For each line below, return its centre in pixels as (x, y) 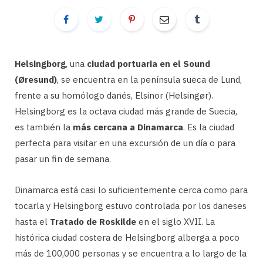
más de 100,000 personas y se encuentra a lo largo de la (131, 253)
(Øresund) (36, 80)
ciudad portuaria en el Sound (149, 64)
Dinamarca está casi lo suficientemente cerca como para (131, 190)
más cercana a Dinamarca (128, 127)
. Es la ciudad (209, 127)
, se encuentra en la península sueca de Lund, (149, 80)
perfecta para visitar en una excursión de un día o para (125, 143)
